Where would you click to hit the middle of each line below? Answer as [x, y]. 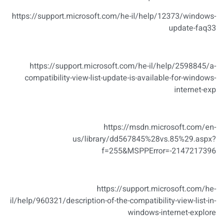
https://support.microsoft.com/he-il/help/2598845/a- [123, 66]
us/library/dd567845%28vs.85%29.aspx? [144, 139]
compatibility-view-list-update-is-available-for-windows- [120, 78]
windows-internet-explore [172, 213]
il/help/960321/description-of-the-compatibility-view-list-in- [113, 201]
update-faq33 [192, 28]
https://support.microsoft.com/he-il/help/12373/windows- [114, 16]
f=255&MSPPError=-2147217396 [159, 151]
